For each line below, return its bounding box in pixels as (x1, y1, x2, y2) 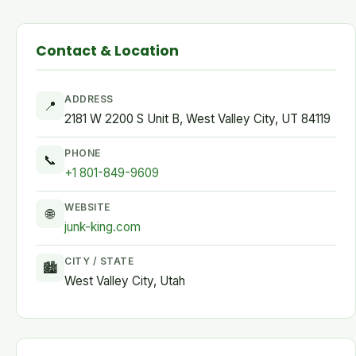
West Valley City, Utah (64, 273, 185, 288)
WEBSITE (64, 201, 110, 213)
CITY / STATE (64, 255, 133, 267)
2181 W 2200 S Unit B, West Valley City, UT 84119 (64, 111, 331, 126)
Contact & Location (36, 41, 179, 60)
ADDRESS (64, 93, 114, 105)
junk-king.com (64, 219, 141, 234)
